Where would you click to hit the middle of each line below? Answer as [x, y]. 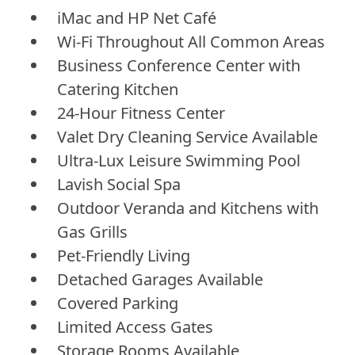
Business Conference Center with [179, 65]
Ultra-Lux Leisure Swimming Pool [179, 160]
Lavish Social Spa [119, 184]
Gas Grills [92, 231]
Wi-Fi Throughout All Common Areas [191, 41]
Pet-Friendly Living [124, 255]
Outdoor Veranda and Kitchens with [188, 208]
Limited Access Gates [135, 326]
